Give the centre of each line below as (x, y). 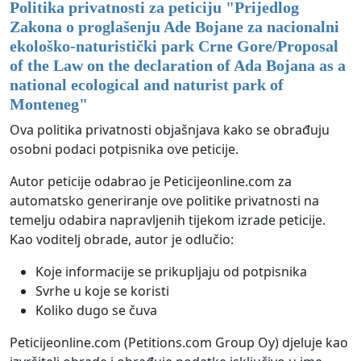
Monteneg (44, 104)
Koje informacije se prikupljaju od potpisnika (171, 271)
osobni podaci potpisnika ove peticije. (124, 149)
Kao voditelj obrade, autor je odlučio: (122, 239)
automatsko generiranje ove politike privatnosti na (164, 200)
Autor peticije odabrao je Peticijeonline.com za (151, 181)
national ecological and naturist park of (147, 84)
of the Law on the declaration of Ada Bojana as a (178, 65)
